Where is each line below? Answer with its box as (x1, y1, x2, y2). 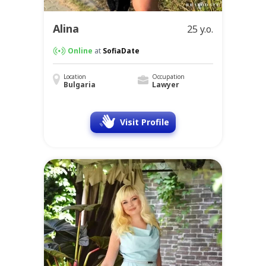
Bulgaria (64, 80, 96, 90)
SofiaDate (103, 46, 140, 56)
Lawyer (151, 80, 179, 90)
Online (68, 46, 93, 56)
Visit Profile (119, 116, 169, 128)
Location (64, 72, 86, 81)
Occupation (151, 72, 185, 81)
